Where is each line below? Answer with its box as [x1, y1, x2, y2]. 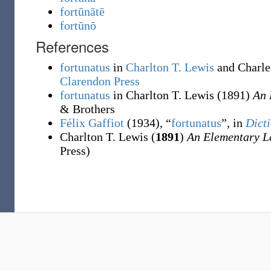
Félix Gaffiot [60, 116, 124, 129]
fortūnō [60, 19, 96, 32]
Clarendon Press [60, 74, 140, 88]
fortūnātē [60, 5, 105, 18]
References [36, 36, 109, 57]
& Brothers [60, 102, 115, 116]
